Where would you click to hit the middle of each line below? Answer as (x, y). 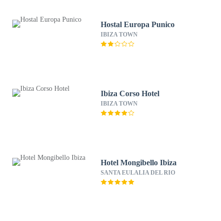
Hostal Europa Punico (138, 24)
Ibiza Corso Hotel (130, 93)
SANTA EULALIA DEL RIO (138, 173)
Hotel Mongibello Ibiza (139, 163)
